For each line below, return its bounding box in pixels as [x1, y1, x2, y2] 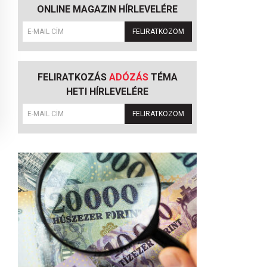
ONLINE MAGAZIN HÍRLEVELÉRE [37, 4, 178, 15]
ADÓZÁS [108, 72, 148, 83]
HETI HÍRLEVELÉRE [66, 86, 148, 97]
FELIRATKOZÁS [37, 72, 109, 83]
